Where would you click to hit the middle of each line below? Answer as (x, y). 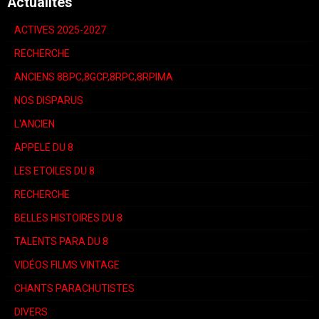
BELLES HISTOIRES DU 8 (68, 218)
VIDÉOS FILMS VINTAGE (67, 265)
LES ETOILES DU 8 (54, 171)
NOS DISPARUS (49, 101)
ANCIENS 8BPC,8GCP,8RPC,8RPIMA (94, 77)
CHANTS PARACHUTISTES (74, 289)
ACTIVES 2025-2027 (60, 30)
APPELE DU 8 (44, 148)
